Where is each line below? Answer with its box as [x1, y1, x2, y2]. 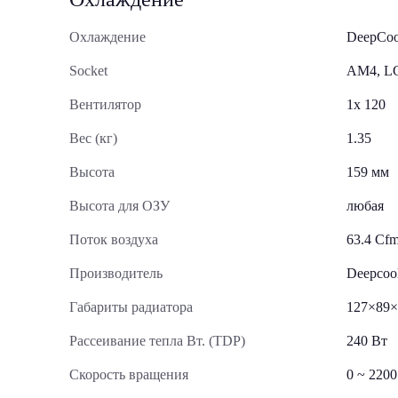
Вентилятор [69, 97, 141, 112]
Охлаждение [69, 29, 146, 44]
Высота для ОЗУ [69, 198, 170, 213]
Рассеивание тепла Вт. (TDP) [69, 333, 245, 348]
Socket [69, 63, 107, 78]
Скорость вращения [69, 367, 188, 382]
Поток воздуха [69, 232, 158, 247]
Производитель [69, 266, 163, 281]
